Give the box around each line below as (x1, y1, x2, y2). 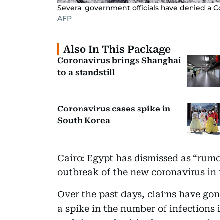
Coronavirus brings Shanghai (57, 55, 181, 65)
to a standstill (57, 67, 115, 77)
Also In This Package (63, 43, 171, 55)
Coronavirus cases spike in (57, 104, 170, 113)
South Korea (57, 115, 110, 125)
